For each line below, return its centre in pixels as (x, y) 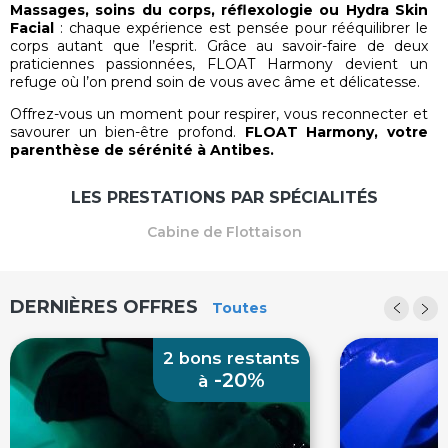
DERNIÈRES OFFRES (104, 307)
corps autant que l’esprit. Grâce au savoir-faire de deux (219, 46)
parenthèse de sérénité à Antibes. (142, 150)
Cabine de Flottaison (224, 232)
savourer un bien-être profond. (127, 132)
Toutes (239, 308)
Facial (32, 28)
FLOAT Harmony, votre (336, 132)
